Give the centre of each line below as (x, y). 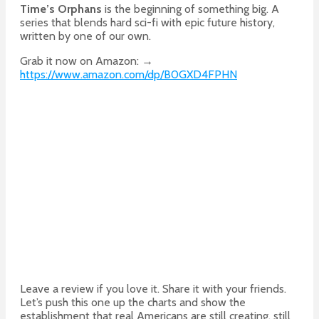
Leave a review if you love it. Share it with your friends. (153, 289)
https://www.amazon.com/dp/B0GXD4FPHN (129, 75)
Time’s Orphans (61, 9)
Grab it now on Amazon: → (87, 61)
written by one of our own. (85, 36)
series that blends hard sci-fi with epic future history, (147, 23)
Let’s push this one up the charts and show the (133, 303)
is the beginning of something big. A (190, 9)
